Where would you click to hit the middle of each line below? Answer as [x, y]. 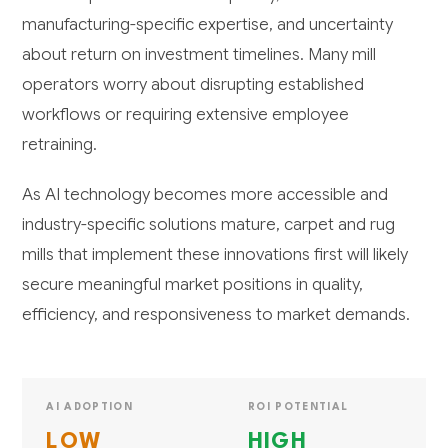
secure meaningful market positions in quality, [193, 285]
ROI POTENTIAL [298, 407]
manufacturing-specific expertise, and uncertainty [208, 25]
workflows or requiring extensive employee [186, 115]
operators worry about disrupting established [193, 85]
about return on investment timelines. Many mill [199, 55]
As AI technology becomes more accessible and [205, 195]
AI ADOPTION [90, 407]
